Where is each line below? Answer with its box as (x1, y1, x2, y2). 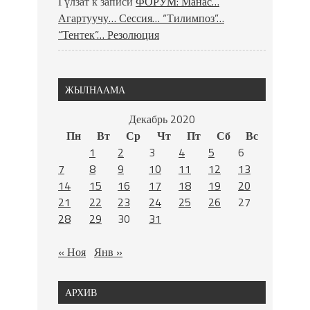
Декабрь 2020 (129, 110, 195, 127)
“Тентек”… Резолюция (58, 26, 159, 43)
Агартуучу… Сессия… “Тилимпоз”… (58, 9, 224, 26)
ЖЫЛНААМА (65, 82, 125, 97)
